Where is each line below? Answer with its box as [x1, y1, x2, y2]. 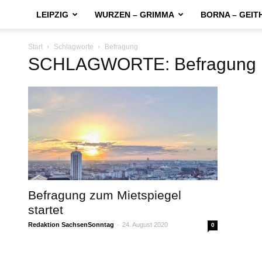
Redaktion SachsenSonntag [28, 221, 114, 228]
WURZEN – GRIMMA [95, 10, 174, 19]
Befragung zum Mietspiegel [28, 188, 181, 202]
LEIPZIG [36, 10, 68, 19]
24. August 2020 [122, 221, 168, 228]
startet [28, 203, 63, 216]
